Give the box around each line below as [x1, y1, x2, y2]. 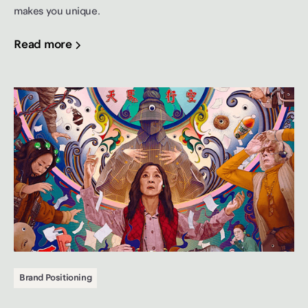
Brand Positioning [19, 269, 92, 286]
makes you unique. [14, 2, 100, 22]
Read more [14, 34, 72, 56]
